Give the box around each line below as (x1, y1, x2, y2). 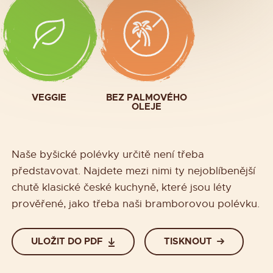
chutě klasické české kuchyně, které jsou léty (12, 180, 232, 194)
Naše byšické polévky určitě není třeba (12, 147, 204, 161)
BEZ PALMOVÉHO (105, 91, 187, 104)
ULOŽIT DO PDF (31, 235, 104, 248)
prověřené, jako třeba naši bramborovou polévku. (12, 197, 260, 210)
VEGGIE (31, 91, 66, 104)
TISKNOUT (163, 235, 212, 248)
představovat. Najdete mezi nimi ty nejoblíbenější (12, 164, 255, 177)
